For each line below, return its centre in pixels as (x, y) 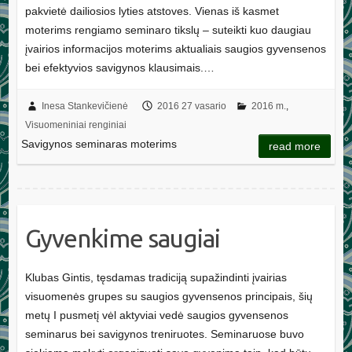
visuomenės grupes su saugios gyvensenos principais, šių (169, 296)
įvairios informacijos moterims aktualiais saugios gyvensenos (175, 48)
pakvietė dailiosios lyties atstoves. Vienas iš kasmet (152, 11)
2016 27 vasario (191, 106)
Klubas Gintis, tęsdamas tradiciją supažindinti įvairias (156, 277)
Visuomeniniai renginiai (75, 125)
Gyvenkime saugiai (122, 238)
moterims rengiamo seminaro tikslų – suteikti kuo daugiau (168, 29)
